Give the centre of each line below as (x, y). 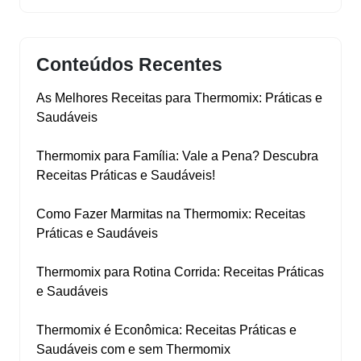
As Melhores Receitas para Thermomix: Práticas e (179, 98)
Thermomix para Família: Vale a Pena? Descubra (177, 156)
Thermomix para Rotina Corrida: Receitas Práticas (180, 272)
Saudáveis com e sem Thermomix (133, 350)
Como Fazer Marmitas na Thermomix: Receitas (171, 214)
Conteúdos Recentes (129, 65)
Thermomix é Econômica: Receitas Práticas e (166, 330)
